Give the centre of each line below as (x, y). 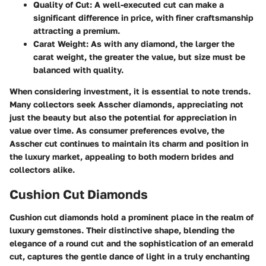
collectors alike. (42, 170)
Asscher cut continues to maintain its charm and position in (129, 144)
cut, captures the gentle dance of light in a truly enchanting (130, 256)
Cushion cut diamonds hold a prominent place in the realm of (132, 217)
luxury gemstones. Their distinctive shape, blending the (122, 230)
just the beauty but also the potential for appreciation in (123, 118)
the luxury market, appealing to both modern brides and (122, 157)
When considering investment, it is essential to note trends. (130, 91)
